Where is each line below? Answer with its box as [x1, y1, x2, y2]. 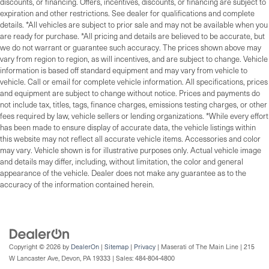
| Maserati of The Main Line [156, 242, 238, 252]
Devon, [59, 253, 81, 263]
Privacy [134, 242, 156, 252]
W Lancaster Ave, [9, 253, 59, 263]
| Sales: [110, 253, 135, 263]
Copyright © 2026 [9, 242, 62, 252]
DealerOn [71, 242, 99, 252]
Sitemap [104, 242, 128, 252]
